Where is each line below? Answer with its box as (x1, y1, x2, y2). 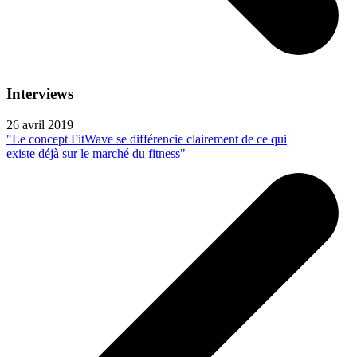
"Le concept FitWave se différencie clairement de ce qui (6, 131, 287, 146)
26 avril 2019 (6, 117, 73, 131)
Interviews (6, 84, 73, 102)
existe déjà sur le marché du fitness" (6, 146, 186, 160)
